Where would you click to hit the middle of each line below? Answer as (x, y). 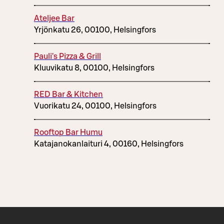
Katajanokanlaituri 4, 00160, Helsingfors (109, 144)
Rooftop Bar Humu (68, 133)
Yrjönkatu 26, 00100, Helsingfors (95, 30)
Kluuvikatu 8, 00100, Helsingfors (94, 68)
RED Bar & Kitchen (68, 95)
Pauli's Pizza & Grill (67, 57)
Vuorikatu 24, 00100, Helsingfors (95, 106)
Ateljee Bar (54, 19)
